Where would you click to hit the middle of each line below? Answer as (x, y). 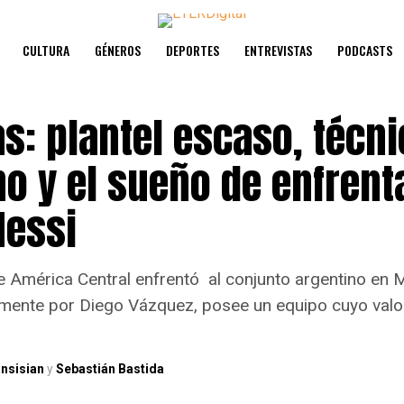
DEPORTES (193, 50)
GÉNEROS (118, 50)
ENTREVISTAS (278, 50)
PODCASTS (365, 50)
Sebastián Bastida (110, 369)
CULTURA (46, 50)
